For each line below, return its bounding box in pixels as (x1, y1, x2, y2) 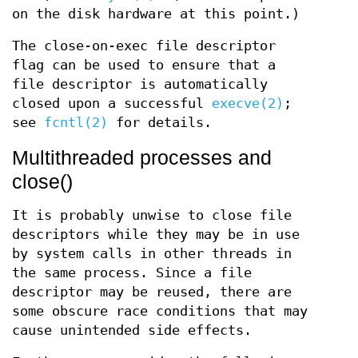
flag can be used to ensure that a (12, 58, 276, 73)
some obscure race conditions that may (12, 304, 308, 319)
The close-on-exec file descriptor (12, 38, 276, 54)
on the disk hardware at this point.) (12, 6, 300, 22)
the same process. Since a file (12, 265, 252, 280)
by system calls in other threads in (12, 246, 292, 261)
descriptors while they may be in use (12, 227, 300, 242)
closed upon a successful (12, 96, 212, 111)
